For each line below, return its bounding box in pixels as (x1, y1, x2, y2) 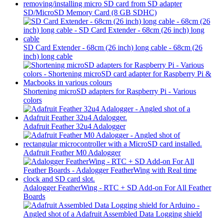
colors (23, 96, 42, 105)
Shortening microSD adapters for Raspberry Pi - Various (23, 87, 196, 96)
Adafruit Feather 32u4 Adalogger (23, 122, 126, 131)
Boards (23, 192, 45, 201)
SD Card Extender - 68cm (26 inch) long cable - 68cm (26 (23, 43, 202, 52)
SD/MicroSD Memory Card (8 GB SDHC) (23, 8, 157, 17)
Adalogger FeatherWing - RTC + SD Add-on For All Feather (23, 183, 211, 192)
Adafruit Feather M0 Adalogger (23, 148, 121, 157)
